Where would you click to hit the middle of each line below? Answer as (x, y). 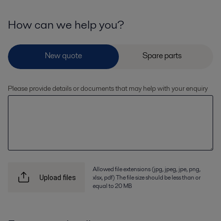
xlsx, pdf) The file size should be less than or (147, 178)
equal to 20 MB (112, 186)
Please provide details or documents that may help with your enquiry (108, 89)
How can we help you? (66, 25)
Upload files (58, 177)
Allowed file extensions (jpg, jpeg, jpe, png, (147, 169)
